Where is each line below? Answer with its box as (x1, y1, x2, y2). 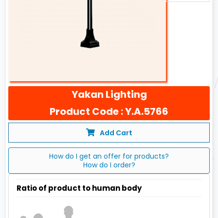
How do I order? (83, 160, 135, 170)
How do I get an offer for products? (49, 151, 169, 162)
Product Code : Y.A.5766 (50, 105, 168, 119)
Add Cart (99, 128, 132, 138)
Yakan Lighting (71, 88, 147, 102)
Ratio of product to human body (17, 183, 142, 194)
